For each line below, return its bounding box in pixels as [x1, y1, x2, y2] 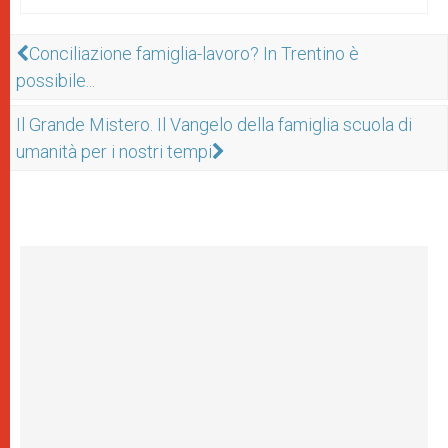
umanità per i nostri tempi [16, 141, 212, 162]
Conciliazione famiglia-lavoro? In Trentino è [29, 43, 359, 64]
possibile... [16, 70, 95, 91]
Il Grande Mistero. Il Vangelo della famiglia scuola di [16, 114, 412, 135]
